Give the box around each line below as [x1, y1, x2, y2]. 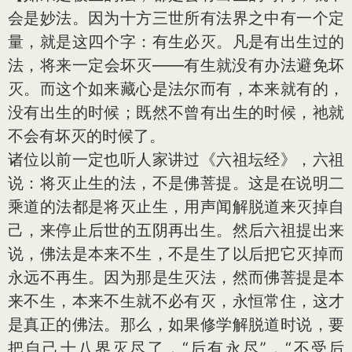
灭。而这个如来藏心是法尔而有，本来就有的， [8, 79, 344, 98]
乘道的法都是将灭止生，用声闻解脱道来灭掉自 [8, 197, 344, 216]
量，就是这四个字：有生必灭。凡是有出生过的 [8, 32, 344, 51]
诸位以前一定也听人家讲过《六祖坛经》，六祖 [8, 150, 344, 169]
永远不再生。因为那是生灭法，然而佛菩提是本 [8, 268, 344, 287]
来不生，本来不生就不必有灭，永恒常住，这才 [8, 291, 344, 310]
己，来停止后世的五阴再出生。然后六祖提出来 [8, 221, 344, 240]
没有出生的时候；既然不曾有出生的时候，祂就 [8, 103, 344, 122]
